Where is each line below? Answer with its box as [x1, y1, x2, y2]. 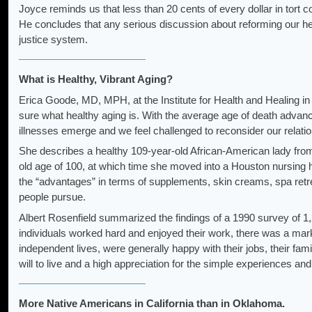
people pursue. [19, 191, 86, 203]
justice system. [19, 33, 88, 46]
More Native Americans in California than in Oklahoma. [19, 297, 285, 309]
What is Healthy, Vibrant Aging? [19, 73, 173, 86]
